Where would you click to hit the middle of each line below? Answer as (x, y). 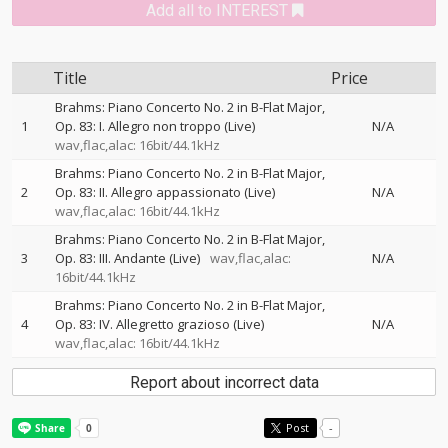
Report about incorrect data (224, 382)
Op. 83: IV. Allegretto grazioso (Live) (159, 324)
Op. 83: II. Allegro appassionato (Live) (165, 192)
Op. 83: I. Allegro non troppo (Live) (155, 126)
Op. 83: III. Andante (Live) (127, 258)
